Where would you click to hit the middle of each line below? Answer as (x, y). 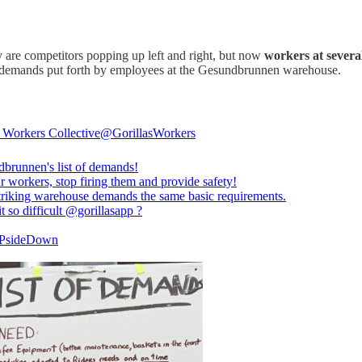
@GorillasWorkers (148, 133)
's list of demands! (93, 167)
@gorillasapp (99, 211)
